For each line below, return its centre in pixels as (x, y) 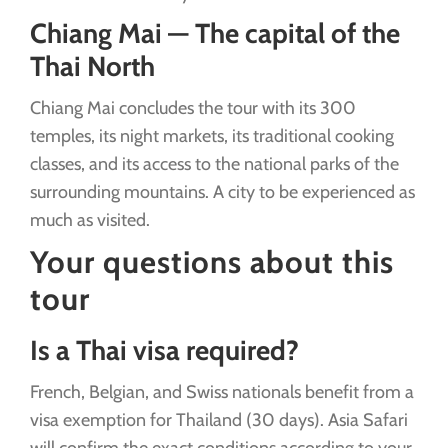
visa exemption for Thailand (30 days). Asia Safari (219, 419)
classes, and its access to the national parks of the (214, 164)
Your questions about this (212, 262)
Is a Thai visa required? (164, 349)
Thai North (92, 66)
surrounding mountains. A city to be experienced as (222, 192)
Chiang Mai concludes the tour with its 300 (193, 108)
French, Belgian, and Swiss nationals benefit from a (222, 391)
